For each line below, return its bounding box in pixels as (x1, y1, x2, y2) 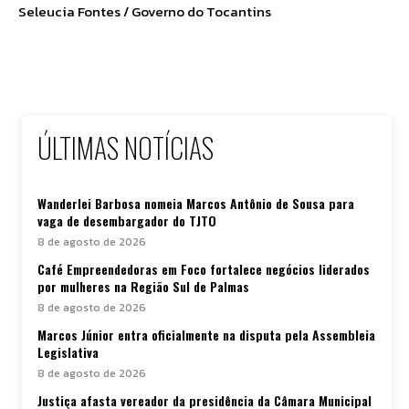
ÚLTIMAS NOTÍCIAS (37, 127, 214, 169)
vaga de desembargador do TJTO (37, 211, 216, 231)
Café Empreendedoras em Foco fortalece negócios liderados (37, 259, 370, 279)
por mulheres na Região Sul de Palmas (37, 277, 249, 297)
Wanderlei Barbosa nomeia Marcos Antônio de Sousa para (37, 194, 354, 214)
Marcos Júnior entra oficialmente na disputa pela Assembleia (37, 325, 375, 345)
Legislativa (37, 342, 99, 362)
